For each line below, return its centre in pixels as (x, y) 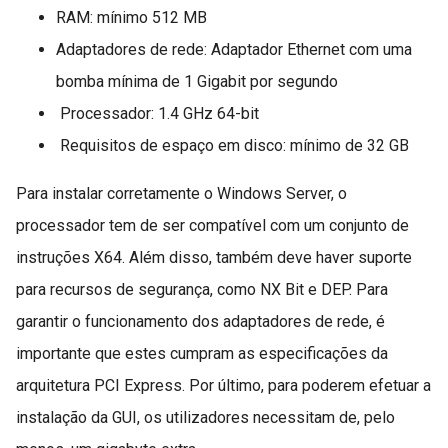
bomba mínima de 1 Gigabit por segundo (197, 82)
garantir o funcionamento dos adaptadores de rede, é (200, 322)
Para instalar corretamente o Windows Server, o (181, 194)
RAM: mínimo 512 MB (131, 18)
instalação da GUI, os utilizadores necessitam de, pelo (205, 418)
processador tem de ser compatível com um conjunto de (212, 226)
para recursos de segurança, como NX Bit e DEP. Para (202, 290)
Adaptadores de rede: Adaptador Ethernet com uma (234, 50)
